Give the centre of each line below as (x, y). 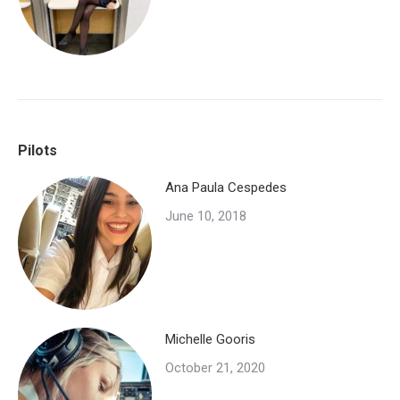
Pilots (37, 151)
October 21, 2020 (215, 368)
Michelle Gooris (210, 340)
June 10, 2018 (206, 217)
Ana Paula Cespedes (226, 188)
